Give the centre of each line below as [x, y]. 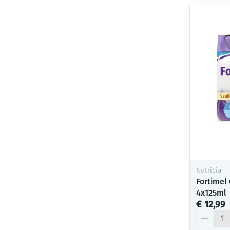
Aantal [208, 214]
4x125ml [211, 193]
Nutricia [209, 171]
